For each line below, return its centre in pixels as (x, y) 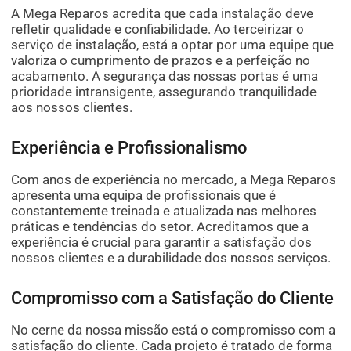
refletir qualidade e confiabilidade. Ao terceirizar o (158, 29)
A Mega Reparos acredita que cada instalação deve (163, 14)
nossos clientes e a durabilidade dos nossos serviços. (171, 258)
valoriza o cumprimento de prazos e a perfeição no (161, 61)
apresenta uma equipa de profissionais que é (144, 195)
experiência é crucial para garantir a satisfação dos (162, 242)
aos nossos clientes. (72, 108)
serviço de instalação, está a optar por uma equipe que (173, 45)
